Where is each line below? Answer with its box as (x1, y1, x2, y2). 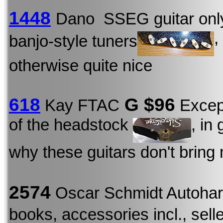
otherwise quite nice (9, 56, 152, 75)
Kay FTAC (40, 96, 119, 114)
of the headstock (9, 115, 133, 134)
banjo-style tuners (9, 32, 137, 51)
